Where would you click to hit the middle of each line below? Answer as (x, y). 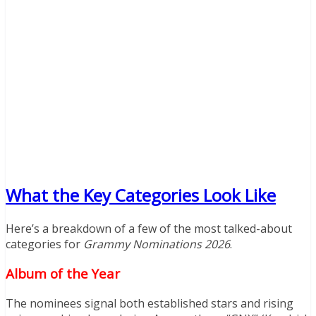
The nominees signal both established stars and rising (150, 304)
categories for (44, 244)
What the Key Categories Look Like (141, 195)
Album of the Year (63, 274)
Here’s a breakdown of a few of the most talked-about (149, 228)
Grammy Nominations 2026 (157, 244)
